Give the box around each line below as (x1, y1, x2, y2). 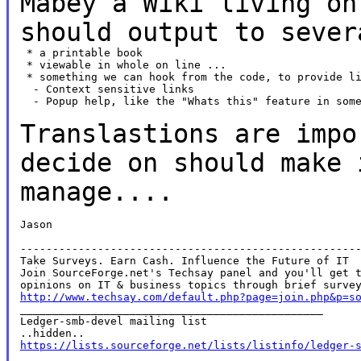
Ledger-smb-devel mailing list (19, 314, 207, 327)
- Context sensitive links (19, 82, 194, 95)
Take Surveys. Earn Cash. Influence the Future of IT (19, 254, 349, 267)
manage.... (19, 176, 173, 206)
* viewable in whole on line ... (19, 58, 226, 71)
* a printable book (19, 46, 143, 59)
